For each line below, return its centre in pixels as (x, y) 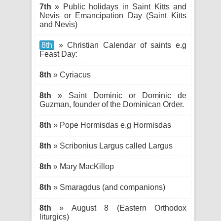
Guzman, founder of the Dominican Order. (112, 104)
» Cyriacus (71, 75)
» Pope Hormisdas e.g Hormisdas (111, 125)
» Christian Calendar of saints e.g (120, 45)
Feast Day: (58, 54)
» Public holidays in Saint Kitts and (119, 7)
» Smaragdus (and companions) (108, 187)
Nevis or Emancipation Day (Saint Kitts (113, 16)
